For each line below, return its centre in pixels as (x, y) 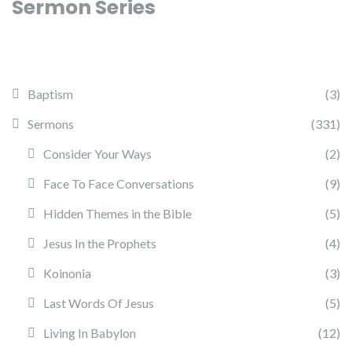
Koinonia (67, 273)
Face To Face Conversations (119, 183)
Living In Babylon (90, 333)
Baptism (50, 94)
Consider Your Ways (97, 154)
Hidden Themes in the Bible (117, 213)
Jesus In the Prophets (100, 243)
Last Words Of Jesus (99, 303)
